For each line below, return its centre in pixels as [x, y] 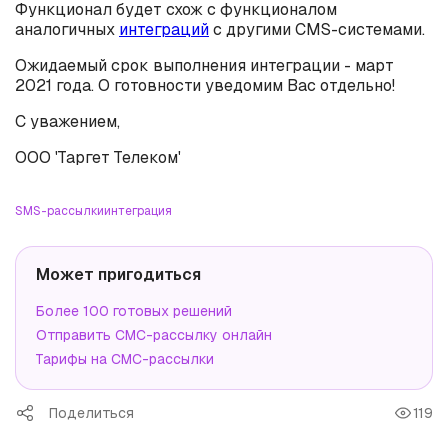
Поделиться [91, 413]
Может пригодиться [118, 274]
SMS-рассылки [59, 211]
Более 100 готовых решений [134, 311]
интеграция [138, 211]
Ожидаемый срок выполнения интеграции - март [204, 65]
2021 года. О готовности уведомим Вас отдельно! [205, 85]
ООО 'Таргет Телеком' [98, 157]
